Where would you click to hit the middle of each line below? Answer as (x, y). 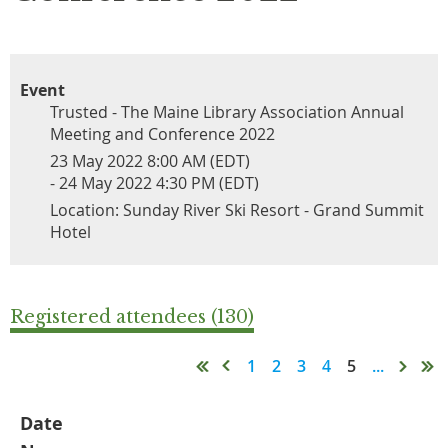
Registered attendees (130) (132, 316)
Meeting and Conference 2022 (162, 133)
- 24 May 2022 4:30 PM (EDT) (154, 182)
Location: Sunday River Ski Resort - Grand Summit (237, 209)
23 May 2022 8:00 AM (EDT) (150, 160)
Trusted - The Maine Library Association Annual (227, 111)
